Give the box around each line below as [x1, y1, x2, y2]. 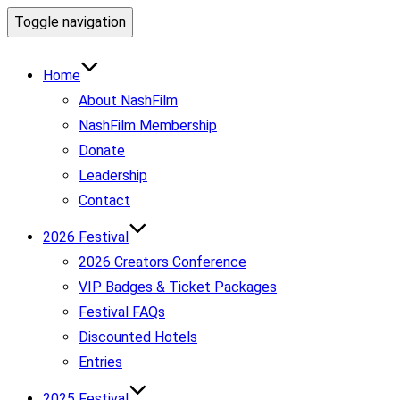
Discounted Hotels [79, 329, 197, 346]
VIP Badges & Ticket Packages [79, 279, 277, 296]
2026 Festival [43, 229, 129, 246]
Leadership [79, 167, 147, 184]
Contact [79, 192, 130, 209]
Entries [79, 354, 122, 371]
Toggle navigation [14, 13, 126, 30]
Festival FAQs [79, 304, 165, 321]
